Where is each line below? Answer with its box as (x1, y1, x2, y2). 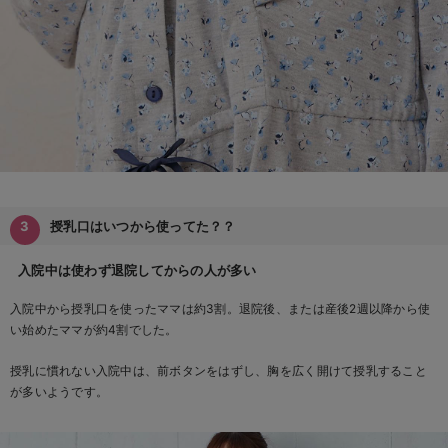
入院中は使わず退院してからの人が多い (18, 262, 257, 279)
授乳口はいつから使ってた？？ (50, 218, 236, 235)
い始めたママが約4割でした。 (10, 322, 178, 338)
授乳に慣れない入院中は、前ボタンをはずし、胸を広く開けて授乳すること (10, 363, 427, 379)
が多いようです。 (10, 384, 109, 400)
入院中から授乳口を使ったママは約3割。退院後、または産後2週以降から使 (10, 301, 431, 317)
